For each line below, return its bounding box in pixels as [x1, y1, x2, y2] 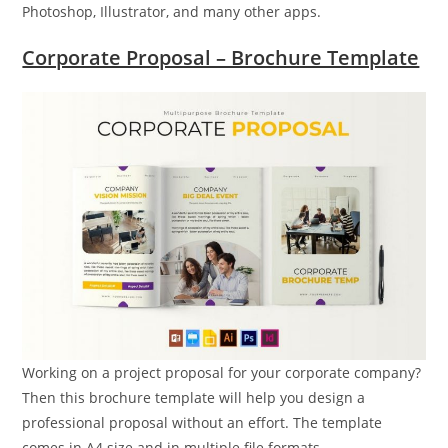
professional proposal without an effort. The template [22, 413, 383, 433]
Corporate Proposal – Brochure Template [22, 43, 420, 71]
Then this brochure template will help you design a [22, 388, 366, 408]
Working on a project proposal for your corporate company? [22, 363, 422, 383]
